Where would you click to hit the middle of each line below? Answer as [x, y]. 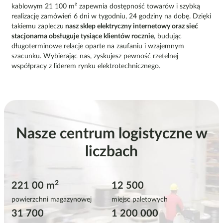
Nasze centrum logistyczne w [111, 134]
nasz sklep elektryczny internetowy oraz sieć [131, 27]
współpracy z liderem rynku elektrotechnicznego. [86, 66]
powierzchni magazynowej [52, 200]
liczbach [111, 152]
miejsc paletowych [140, 200]
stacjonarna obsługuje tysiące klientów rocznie [83, 37]
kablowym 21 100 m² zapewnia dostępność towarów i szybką [106, 7]
